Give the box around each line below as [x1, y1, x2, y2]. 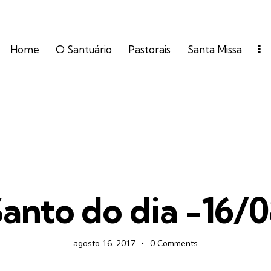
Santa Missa [187, 43, 242, 56]
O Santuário [56, 43, 113, 56]
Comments [157, 238, 198, 250]
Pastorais [128, 43, 171, 56]
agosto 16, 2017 [73, 238, 135, 250]
